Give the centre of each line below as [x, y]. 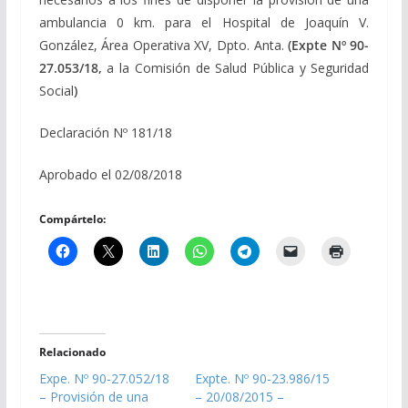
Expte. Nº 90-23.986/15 [262, 378]
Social [56, 90]
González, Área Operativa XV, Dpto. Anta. [161, 45]
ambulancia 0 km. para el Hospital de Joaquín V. [204, 22]
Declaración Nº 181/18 [105, 132]
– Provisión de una [93, 396]
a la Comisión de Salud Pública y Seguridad [238, 67]
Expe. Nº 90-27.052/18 [104, 378]
